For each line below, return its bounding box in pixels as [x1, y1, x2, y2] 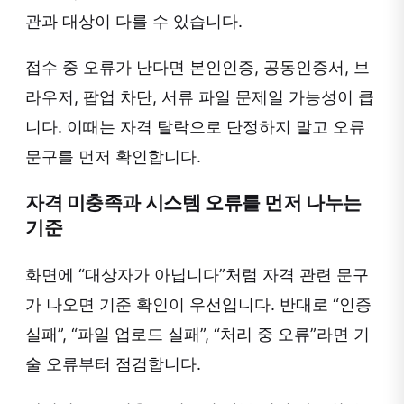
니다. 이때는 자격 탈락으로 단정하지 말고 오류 [25, 117, 365, 137]
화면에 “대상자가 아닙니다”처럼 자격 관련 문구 [25, 265, 369, 285]
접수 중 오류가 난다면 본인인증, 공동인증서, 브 [25, 58, 370, 78]
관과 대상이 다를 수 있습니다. [25, 12, 243, 32]
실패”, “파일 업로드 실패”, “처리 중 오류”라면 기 [25, 325, 370, 344]
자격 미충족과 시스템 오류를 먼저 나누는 [25, 191, 362, 215]
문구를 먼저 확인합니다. [25, 147, 201, 167]
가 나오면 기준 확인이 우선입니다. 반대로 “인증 [25, 295, 372, 315]
